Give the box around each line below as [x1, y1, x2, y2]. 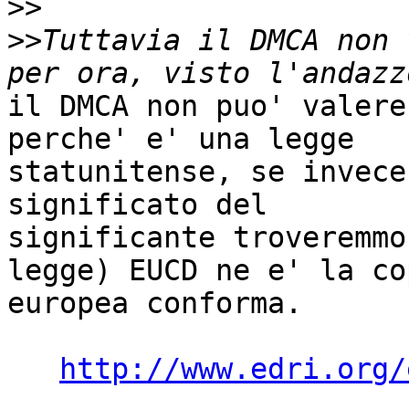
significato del [7, 188, 285, 222]
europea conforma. [7, 287, 302, 320]
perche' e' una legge [7, 122, 372, 156]
